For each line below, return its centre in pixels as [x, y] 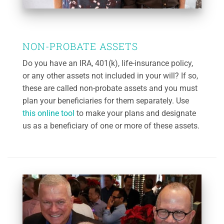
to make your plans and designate [135, 113]
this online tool [48, 113]
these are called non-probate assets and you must [110, 88]
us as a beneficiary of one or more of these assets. [111, 125]
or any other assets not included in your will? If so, [110, 75]
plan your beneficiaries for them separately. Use [106, 100]
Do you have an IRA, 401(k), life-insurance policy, [108, 63]
